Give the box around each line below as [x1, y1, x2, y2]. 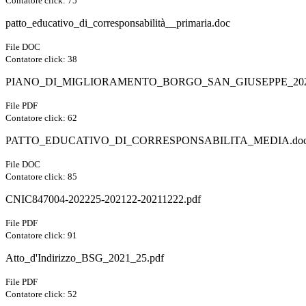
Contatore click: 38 [5, 54, 77, 65]
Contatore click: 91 [5, 230, 77, 241]
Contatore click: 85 [5, 171, 77, 182]
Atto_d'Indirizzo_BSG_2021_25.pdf [5, 252, 164, 264]
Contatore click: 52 [5, 289, 77, 300]
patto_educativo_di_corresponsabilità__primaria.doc [5, 17, 230, 29]
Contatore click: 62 [5, 113, 77, 124]
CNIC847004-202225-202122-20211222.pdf [5, 193, 201, 206]
